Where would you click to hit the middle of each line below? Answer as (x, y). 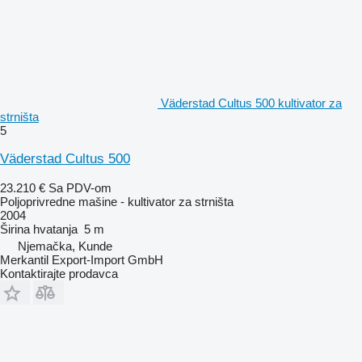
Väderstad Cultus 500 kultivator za (251, 103)
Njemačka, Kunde (65, 246)
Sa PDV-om (80, 187)
